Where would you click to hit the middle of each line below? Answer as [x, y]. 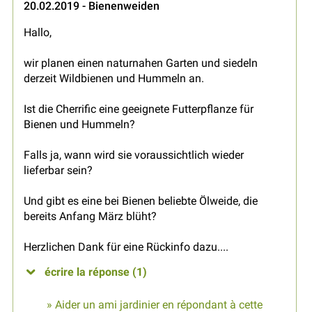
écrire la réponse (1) [96, 272]
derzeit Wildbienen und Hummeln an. [114, 79]
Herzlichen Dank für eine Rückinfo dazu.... [126, 247]
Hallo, [38, 33]
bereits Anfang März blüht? [90, 217]
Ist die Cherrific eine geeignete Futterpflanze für [139, 109]
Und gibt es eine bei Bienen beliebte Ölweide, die [141, 201]
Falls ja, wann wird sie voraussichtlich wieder [134, 155]
